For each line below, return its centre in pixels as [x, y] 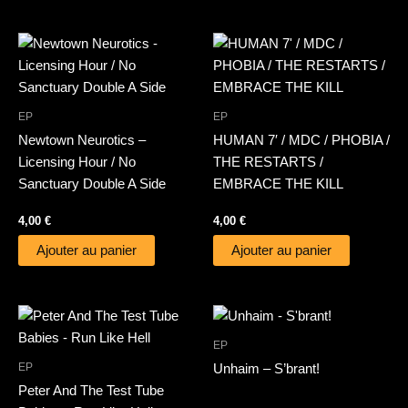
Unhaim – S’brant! [266, 369]
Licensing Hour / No [77, 162]
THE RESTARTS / [268, 162]
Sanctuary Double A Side [92, 184]
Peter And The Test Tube [91, 391]
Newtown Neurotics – [82, 140]
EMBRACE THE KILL [278, 184]
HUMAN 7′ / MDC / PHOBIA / [301, 140]
